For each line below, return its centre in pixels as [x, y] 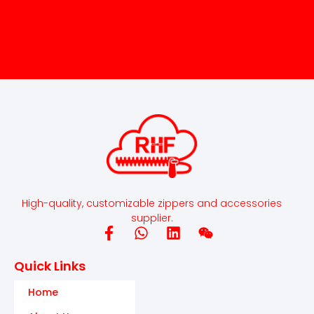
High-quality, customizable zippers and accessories [152, 203]
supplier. [152, 218]
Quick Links [50, 266]
